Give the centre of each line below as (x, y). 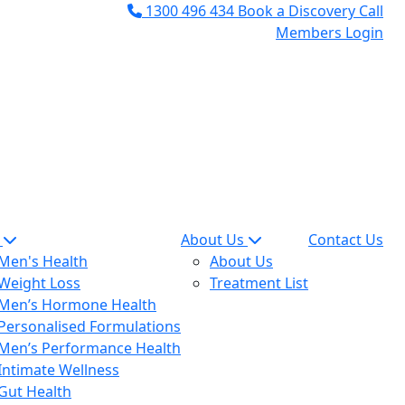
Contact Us (346, 239)
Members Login (330, 33)
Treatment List (259, 283)
